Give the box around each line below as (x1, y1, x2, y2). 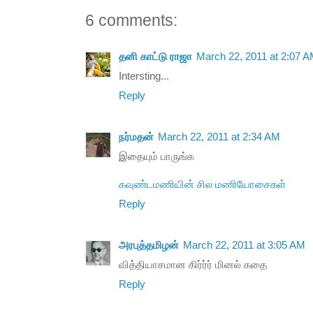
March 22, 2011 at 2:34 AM (158, 131, 280, 143)
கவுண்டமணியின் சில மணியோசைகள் (119, 179, 286, 191)
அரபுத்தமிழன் (119, 240, 179, 252)
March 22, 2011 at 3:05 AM (183, 240, 305, 252)
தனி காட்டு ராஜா (119, 51, 192, 63)
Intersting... (119, 71, 169, 82)
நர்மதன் (119, 131, 154, 143)
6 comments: (85, 12, 177, 30)
